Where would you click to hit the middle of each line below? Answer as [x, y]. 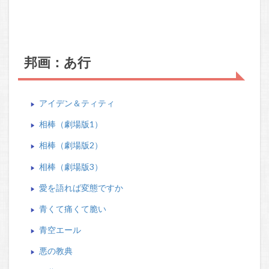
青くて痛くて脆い [72, 208]
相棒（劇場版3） [71, 166]
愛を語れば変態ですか [81, 187]
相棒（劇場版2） [71, 145]
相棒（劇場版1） [71, 124]
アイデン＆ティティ [77, 103]
